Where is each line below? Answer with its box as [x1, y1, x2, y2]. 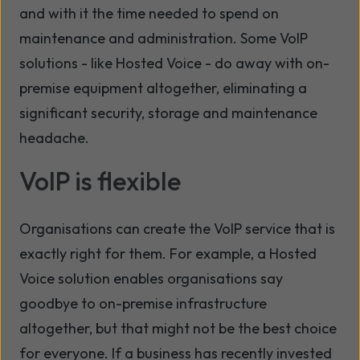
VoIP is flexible [19, 165, 181, 198]
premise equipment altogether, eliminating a [19, 79, 307, 98]
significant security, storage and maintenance [19, 104, 317, 123]
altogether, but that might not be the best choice [19, 319, 337, 338]
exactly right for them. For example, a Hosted [19, 244, 317, 264]
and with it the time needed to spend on [19, 4, 279, 23]
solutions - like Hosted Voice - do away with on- [19, 54, 329, 73]
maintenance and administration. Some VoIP [19, 29, 308, 48]
